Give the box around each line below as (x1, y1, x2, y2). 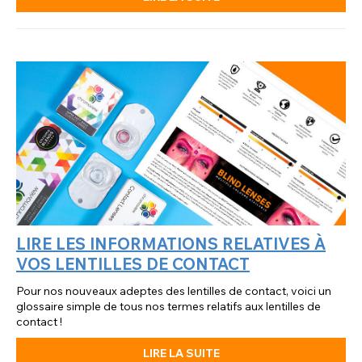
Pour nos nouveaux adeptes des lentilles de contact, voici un (16, 284, 331, 299)
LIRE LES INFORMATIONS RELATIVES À (16, 234, 326, 255)
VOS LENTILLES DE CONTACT (16, 254, 250, 275)
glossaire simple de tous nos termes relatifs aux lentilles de (16, 299, 321, 314)
